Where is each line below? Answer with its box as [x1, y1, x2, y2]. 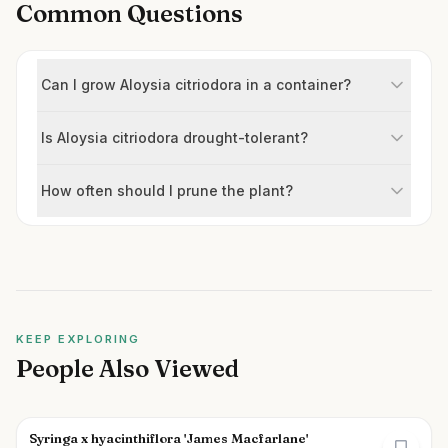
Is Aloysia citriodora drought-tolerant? [41, 129, 308, 146]
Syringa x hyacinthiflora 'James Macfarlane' [29, 430, 308, 446]
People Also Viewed [16, 354, 239, 383]
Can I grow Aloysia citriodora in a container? [41, 76, 351, 93]
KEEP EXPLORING [16, 332, 140, 346]
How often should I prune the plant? [41, 182, 293, 199]
